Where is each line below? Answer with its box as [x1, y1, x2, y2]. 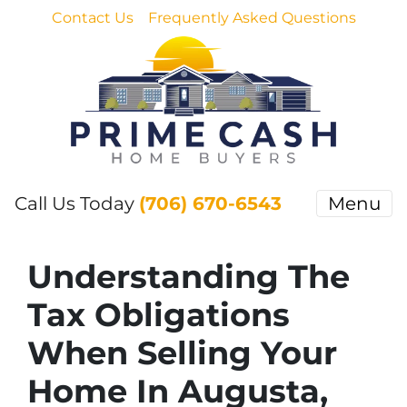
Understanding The [27, 257, 350, 296]
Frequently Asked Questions [147, 9, 356, 26]
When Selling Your [27, 333, 337, 372]
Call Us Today [15, 193, 139, 214]
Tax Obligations [27, 295, 290, 334]
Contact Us [51, 9, 134, 26]
